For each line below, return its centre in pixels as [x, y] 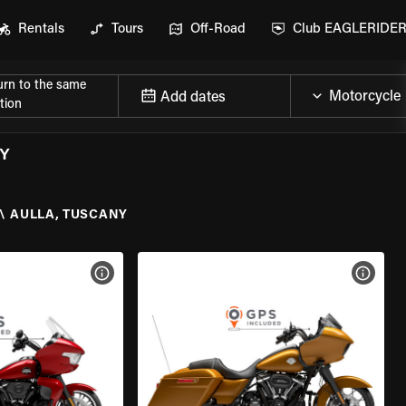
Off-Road [218, 29]
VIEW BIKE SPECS [158, 273]
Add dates [193, 97]
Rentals [41, 29]
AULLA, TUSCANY [69, 216]
